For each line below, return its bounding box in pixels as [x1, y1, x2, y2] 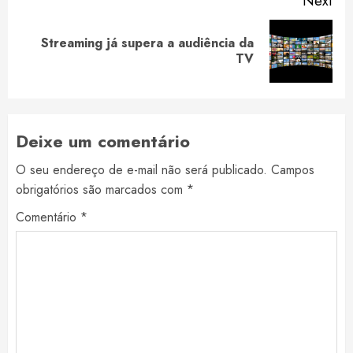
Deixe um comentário [16, 128, 190, 154]
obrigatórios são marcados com [16, 180, 187, 199]
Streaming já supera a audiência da [41, 34, 254, 52]
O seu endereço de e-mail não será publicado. [16, 161, 267, 179]
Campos [271, 161, 314, 179]
